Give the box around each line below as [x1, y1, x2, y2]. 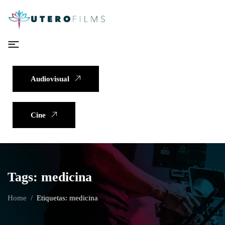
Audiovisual [31, 74, 69, 83]
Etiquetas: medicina [37, 193, 98, 202]
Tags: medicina [8, 169, 92, 184]
